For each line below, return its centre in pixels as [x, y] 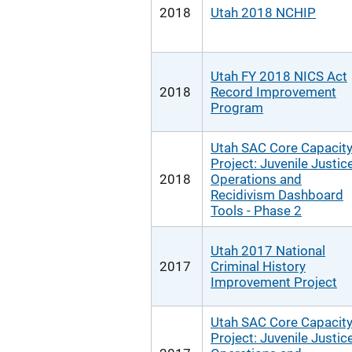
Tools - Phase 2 [256, 211]
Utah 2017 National [268, 251]
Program [237, 108]
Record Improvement [273, 92]
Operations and [256, 179]
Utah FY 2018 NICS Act [279, 76]
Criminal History [258, 266]
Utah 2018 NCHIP [263, 13]
